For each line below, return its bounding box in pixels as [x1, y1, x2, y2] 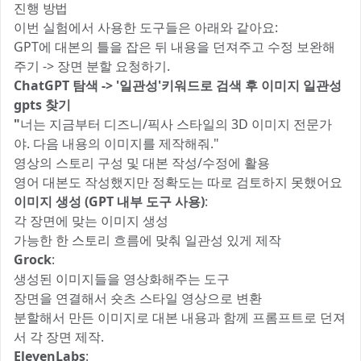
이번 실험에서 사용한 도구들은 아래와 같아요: [14, 19, 278, 36]
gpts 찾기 [14, 96, 71, 114]
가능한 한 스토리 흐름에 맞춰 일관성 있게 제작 [14, 231, 281, 249]
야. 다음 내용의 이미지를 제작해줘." [14, 135, 219, 152]
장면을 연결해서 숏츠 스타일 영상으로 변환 [14, 289, 262, 307]
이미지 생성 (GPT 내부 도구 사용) [14, 193, 205, 210]
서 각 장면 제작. [14, 328, 104, 346]
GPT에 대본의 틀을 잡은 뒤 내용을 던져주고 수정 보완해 [14, 38, 335, 56]
